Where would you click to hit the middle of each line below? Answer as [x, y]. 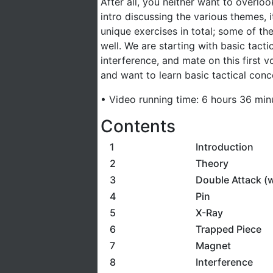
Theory [212, 163]
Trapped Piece [228, 229]
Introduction [224, 147]
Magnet [213, 246]
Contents [138, 126]
